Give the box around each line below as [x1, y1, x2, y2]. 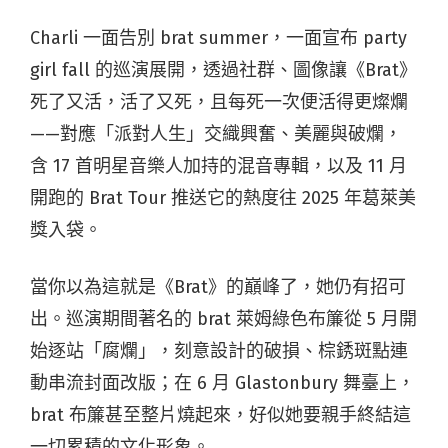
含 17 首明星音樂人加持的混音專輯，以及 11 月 [30, 154, 407, 177]
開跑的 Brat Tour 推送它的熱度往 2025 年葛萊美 [30, 186, 416, 209]
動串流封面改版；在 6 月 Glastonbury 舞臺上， [30, 371, 415, 394]
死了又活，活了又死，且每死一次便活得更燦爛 [30, 90, 408, 113]
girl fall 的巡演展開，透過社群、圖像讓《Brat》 [30, 58, 417, 81]
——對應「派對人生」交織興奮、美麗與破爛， [30, 122, 402, 145]
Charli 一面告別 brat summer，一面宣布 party [30, 26, 407, 49]
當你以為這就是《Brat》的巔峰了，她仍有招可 [30, 275, 406, 298]
